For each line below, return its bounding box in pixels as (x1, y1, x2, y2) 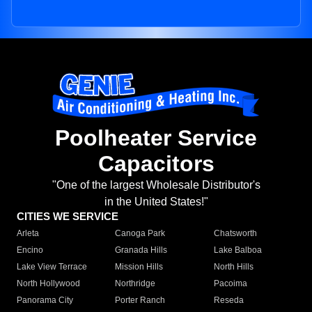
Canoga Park (115, 228, 166, 239)
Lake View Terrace (17, 262, 87, 272)
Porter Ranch (115, 295, 166, 306)
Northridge (115, 279, 156, 289)
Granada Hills (115, 245, 168, 256)
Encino (17, 245, 43, 256)
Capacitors (97, 151, 214, 177)
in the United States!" (104, 196, 208, 208)
